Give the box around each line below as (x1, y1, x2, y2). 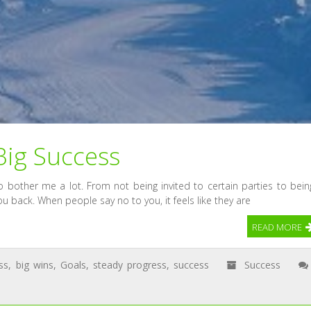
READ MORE (251, 221, 302, 234)
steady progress (92, 258, 167, 272)
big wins (15, 258, 53, 272)
